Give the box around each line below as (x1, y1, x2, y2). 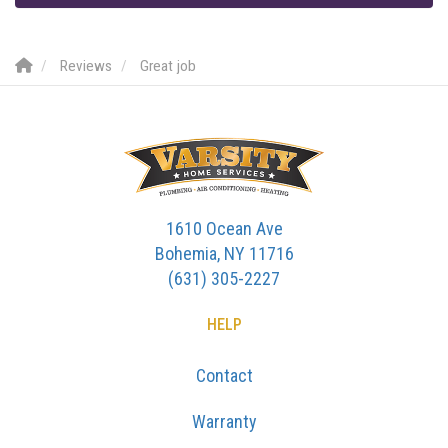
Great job (140, 57, 196, 76)
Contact (195, 365, 253, 387)
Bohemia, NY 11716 (154, 243, 294, 265)
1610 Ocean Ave (165, 218, 283, 240)
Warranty (191, 411, 257, 433)
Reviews (60, 57, 112, 76)
